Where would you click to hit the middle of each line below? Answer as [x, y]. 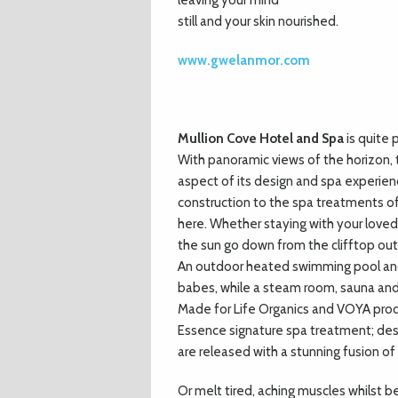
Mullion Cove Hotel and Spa [261, 139]
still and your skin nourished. [258, 21]
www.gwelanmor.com [244, 60]
